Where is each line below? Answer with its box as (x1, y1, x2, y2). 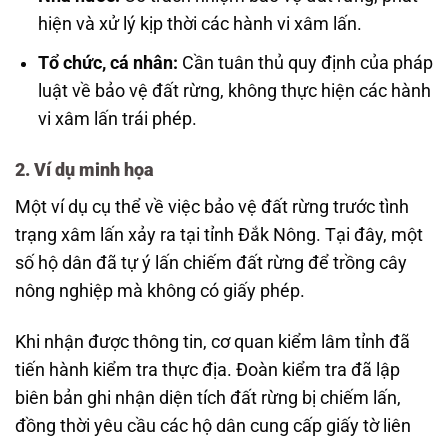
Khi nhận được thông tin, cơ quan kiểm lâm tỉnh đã (15, 331, 410, 352)
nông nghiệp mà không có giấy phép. (15, 280, 305, 301)
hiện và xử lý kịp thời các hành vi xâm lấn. (37, 14, 362, 35)
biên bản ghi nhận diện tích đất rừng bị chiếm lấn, (15, 387, 401, 408)
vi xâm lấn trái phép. (37, 108, 197, 129)
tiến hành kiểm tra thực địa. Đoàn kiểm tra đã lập (15, 359, 400, 380)
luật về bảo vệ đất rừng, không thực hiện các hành (37, 80, 431, 101)
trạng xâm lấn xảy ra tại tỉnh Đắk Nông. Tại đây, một (15, 224, 423, 245)
